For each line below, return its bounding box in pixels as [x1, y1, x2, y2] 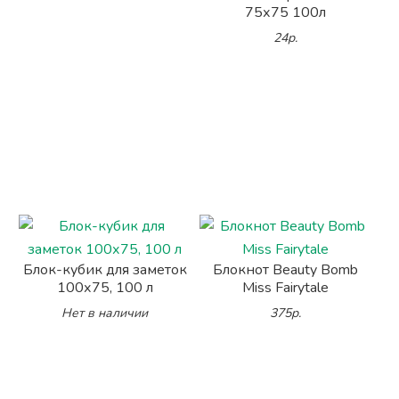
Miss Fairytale [241, 278, 329, 297]
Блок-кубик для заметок [22, 260, 187, 280]
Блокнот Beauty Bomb [212, 260, 358, 280]
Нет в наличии [61, 305, 149, 322]
